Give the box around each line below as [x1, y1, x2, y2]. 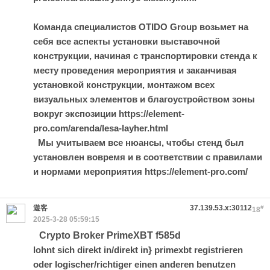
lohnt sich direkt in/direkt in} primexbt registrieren [33, 245, 243, 255]
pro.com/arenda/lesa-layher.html [33, 123, 168, 133]
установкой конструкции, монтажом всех [33, 80, 215, 90]
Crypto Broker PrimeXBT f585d [39, 230, 181, 240]
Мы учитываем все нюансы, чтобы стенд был [33, 137, 244, 148]
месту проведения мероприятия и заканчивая [33, 65, 237, 75]
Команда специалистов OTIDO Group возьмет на [33, 22, 248, 32]
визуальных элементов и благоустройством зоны [33, 94, 255, 104]
